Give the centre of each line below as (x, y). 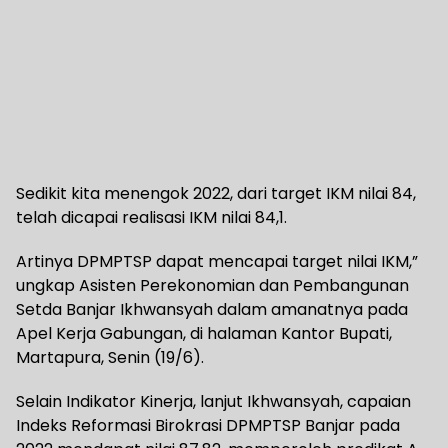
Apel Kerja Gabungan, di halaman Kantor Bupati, (204, 333)
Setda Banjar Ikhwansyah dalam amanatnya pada (212, 309)
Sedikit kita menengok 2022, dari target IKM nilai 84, (216, 193)
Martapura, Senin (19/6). (110, 357)
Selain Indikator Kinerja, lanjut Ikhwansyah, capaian (213, 401)
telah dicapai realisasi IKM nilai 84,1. (151, 217)
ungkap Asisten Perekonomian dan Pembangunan (212, 285)
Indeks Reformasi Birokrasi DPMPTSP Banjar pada (208, 425)
